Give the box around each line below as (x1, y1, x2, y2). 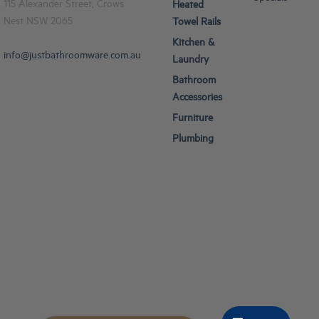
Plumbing (172, 135, 214, 146)
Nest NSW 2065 (4, 17, 73, 28)
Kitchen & (172, 38, 214, 50)
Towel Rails (172, 18, 221, 29)
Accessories (172, 93, 222, 105)
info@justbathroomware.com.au (4, 51, 141, 63)
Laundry (172, 56, 209, 67)
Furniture (172, 114, 213, 125)
